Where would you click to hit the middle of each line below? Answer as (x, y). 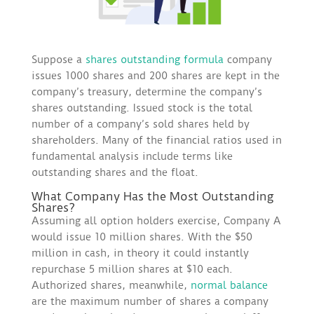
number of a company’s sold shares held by (140, 124)
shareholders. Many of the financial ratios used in (156, 141)
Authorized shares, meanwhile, (111, 286)
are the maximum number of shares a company (150, 302)
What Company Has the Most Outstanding (152, 197)
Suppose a (58, 60)
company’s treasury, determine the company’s (146, 92)
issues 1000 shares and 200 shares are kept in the (155, 76)
